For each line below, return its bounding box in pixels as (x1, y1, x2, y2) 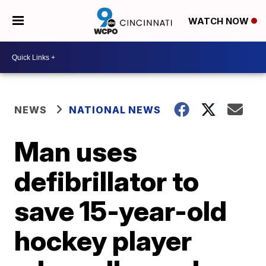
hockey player (14, 224, 192, 257)
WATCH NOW (188, 15, 251, 27)
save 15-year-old (14, 194, 227, 227)
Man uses (14, 135, 138, 168)
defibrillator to (14, 164, 199, 198)
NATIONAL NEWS (69, 104, 161, 116)
